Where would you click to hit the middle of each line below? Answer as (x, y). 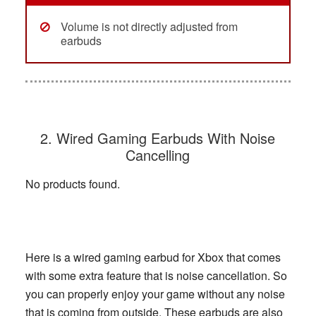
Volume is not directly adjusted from (149, 27)
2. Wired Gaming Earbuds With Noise (158, 138)
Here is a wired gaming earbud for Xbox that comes (153, 257)
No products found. (72, 184)
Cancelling (158, 155)
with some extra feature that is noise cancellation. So (156, 276)
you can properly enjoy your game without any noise (155, 294)
